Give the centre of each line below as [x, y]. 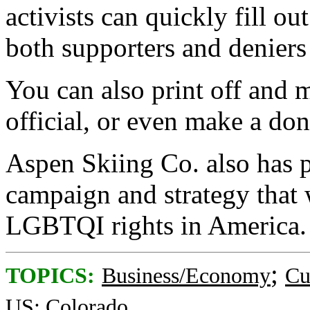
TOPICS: [50, 276]
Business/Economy [186, 276]
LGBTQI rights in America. [156, 225]
